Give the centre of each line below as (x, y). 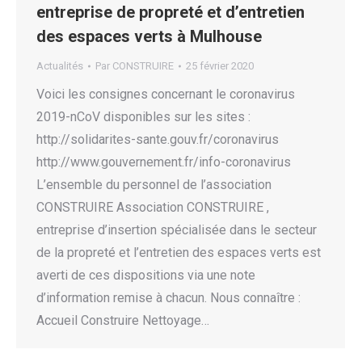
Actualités (60, 66)
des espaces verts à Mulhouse (149, 37)
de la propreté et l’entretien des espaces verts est (179, 253)
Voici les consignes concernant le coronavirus (166, 95)
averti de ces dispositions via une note (146, 276)
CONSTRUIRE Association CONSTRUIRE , (153, 208)
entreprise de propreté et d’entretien (170, 13)
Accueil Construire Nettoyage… (123, 321)
